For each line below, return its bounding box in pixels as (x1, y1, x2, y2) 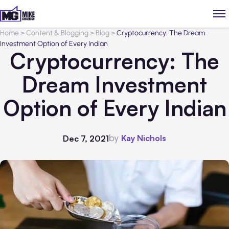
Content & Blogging (26, 29, 88, 37)
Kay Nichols (121, 133, 166, 143)
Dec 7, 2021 (63, 133, 109, 144)
